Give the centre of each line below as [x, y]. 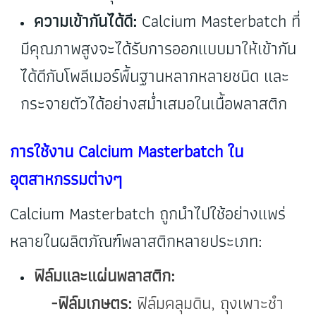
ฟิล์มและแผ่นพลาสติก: [105, 276]
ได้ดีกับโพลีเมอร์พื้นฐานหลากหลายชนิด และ [155, 76]
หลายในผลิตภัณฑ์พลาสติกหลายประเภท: [136, 241]
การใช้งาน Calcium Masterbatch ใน [127, 152]
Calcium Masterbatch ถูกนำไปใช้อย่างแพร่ [148, 214]
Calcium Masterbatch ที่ [219, 21]
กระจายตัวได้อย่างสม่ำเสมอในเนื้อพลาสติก [154, 104]
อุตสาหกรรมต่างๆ [66, 179]
